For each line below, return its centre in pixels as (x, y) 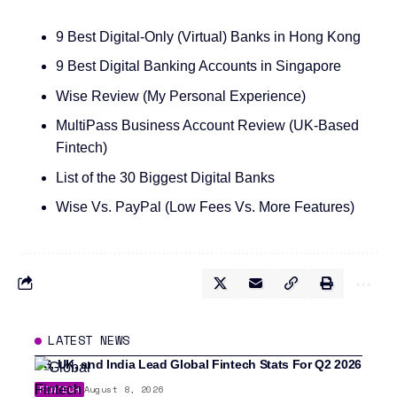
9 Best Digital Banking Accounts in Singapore (198, 66)
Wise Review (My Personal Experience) (180, 96)
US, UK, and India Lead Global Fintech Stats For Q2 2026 (198, 364)
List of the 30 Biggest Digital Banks (165, 177)
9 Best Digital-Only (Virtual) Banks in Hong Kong (208, 36)
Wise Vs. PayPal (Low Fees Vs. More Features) (205, 207)
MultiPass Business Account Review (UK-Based (207, 126)
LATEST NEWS (89, 339)
